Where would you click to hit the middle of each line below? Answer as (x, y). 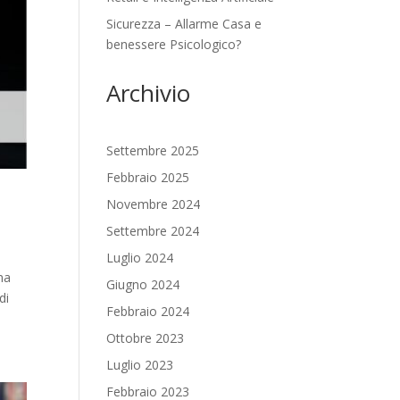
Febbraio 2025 (148, 177)
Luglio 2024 (140, 258)
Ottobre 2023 (146, 338)
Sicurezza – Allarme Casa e (184, 24)
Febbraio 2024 (148, 311)
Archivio (149, 93)
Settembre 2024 (153, 231)
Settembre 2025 (153, 150)
